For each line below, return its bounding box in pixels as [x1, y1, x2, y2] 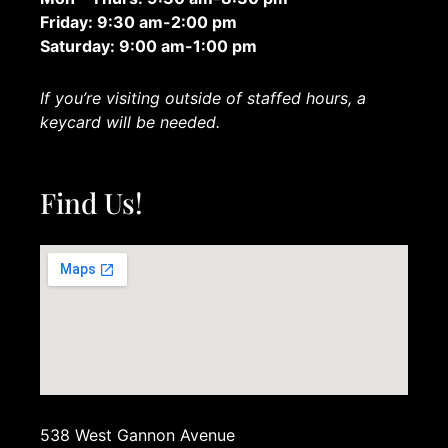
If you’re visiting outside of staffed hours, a [40, 88, 366, 109]
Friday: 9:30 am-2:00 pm [40, 12, 237, 33]
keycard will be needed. [40, 112, 220, 133]
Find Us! [40, 183, 143, 221]
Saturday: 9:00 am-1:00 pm [40, 36, 257, 57]
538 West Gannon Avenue [40, 424, 235, 445]
